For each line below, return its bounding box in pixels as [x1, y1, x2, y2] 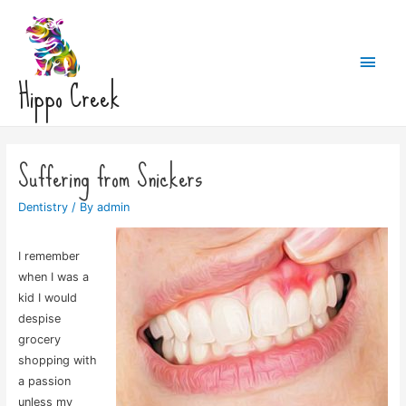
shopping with [17, 353, 97, 367]
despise [17, 312, 61, 325]
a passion [17, 374, 71, 388]
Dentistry [17, 199, 68, 214]
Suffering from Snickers [17, 150, 202, 204]
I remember [17, 249, 80, 263]
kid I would [17, 291, 77, 304]
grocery [17, 333, 61, 346]
